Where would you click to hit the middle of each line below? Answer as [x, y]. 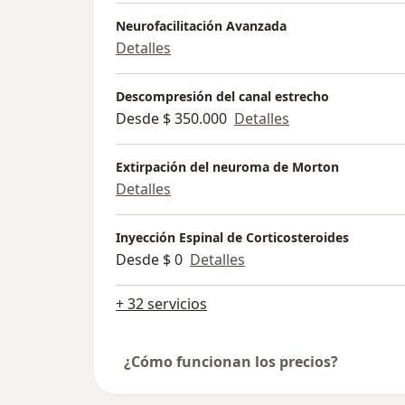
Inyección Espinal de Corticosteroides [232, 238]
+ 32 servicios [161, 304]
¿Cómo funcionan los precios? [231, 362]
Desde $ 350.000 [171, 119]
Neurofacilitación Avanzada [201, 26]
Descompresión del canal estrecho [222, 97]
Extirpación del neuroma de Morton [227, 167]
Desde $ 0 [149, 260]
